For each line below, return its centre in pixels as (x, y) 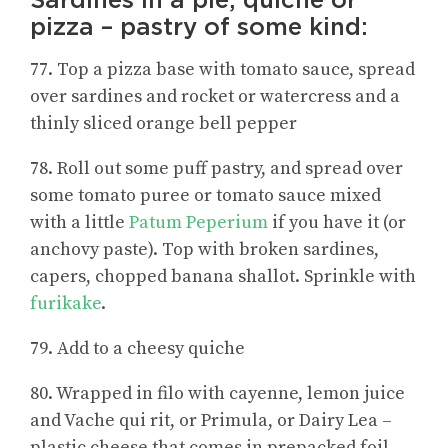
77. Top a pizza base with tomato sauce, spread (222, 69)
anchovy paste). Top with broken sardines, (204, 249)
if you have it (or (337, 222)
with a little (79, 222)
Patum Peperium (198, 222)
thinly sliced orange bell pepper (163, 123)
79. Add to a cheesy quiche (137, 348)
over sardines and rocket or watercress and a (215, 96)
